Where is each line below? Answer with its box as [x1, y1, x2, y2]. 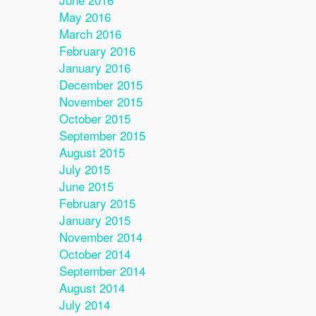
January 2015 [59, 211, 130, 229]
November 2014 [59, 228, 142, 245]
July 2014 [59, 296, 110, 313]
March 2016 [59, 25, 121, 42]
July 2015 [59, 160, 110, 178]
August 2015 [59, 143, 125, 161]
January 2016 [59, 59, 130, 76]
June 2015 [59, 177, 114, 195]
